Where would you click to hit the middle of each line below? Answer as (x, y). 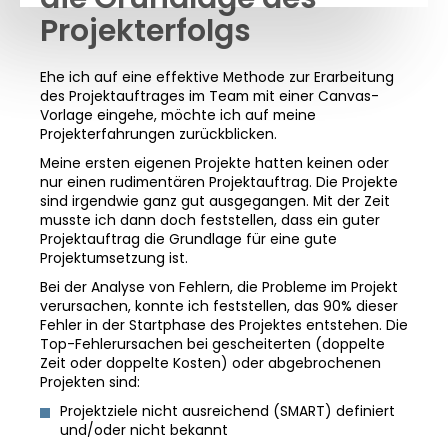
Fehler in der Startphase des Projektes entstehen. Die (224, 325)
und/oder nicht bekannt (144, 430)
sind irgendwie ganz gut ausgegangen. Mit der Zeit (215, 201)
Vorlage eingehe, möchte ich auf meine (178, 115)
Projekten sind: (90, 382)
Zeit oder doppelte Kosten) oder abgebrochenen (210, 363)
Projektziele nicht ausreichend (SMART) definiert (227, 411)
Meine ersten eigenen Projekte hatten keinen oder (214, 163)
